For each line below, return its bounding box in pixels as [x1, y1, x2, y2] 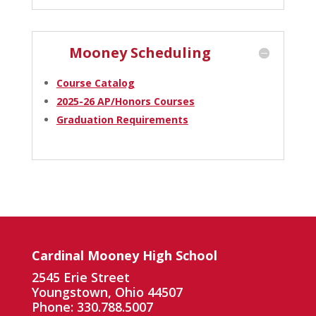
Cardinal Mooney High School [31, 246, 217, 264]
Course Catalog [56, 75, 135, 90]
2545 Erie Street [31, 268, 130, 286]
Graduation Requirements [56, 112, 188, 126]
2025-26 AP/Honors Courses [56, 94, 195, 108]
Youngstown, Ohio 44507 [31, 283, 183, 300]
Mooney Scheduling [69, 42, 212, 62]
